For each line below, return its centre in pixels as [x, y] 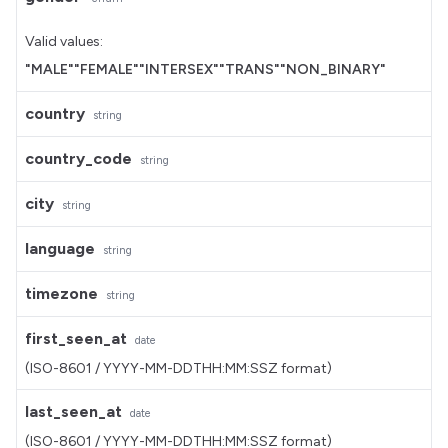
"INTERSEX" [179, 69]
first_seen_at [76, 338]
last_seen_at [73, 411]
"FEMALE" [106, 69]
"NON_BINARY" [333, 69]
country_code [78, 158]
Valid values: [64, 41]
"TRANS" [249, 69]
